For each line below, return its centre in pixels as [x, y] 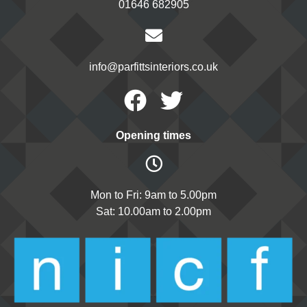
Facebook [184, 99]
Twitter [204, 99]
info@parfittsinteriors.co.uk [153, 66]
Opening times [153, 135]
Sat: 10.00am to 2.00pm [153, 211]
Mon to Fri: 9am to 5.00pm [153, 195]
